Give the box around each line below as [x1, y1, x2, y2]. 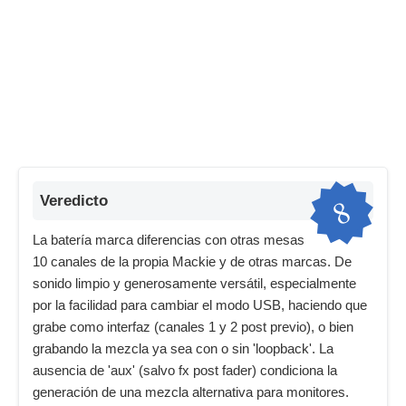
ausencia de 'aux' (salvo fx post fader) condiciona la [33, 363, 337, 378]
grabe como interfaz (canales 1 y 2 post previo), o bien [33, 320, 353, 334]
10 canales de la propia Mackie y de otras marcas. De [33, 255, 352, 269]
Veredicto [40, 192, 108, 209]
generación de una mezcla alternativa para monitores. [33, 385, 349, 400]
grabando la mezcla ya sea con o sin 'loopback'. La [33, 342, 333, 356]
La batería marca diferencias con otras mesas [33, 233, 304, 247]
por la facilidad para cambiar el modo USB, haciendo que [33, 298, 367, 313]
